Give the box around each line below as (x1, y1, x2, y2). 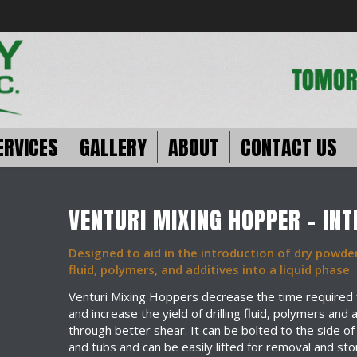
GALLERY (80, 131, 147, 163)
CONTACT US (241, 131, 337, 163)
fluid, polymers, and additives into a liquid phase (69, 261, 350, 277)
